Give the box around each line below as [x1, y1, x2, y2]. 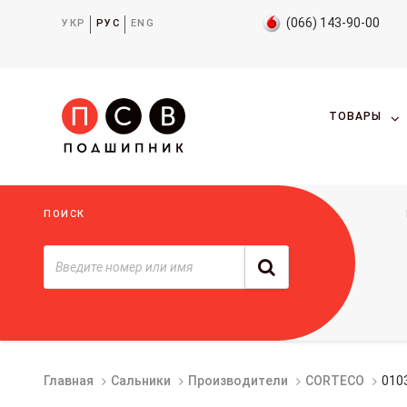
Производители [188, 372, 288, 388]
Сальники [111, 372, 171, 388]
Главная [44, 372, 94, 388]
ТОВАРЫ [328, 110, 382, 124]
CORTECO [305, 372, 364, 388]
